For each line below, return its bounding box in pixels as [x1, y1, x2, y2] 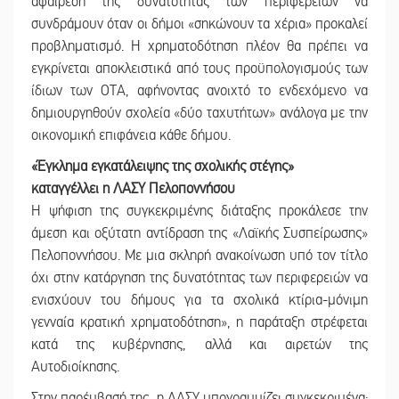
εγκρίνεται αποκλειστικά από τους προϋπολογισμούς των [31, 59, 368, 77]
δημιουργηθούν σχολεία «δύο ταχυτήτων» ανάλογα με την [31, 103, 368, 122]
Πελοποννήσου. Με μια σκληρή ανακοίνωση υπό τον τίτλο [31, 246, 368, 265]
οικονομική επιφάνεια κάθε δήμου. [31, 126, 231, 144]
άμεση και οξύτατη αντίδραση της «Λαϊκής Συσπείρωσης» [31, 224, 368, 242]
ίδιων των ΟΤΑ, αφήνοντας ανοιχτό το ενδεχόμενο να [31, 81, 368, 100]
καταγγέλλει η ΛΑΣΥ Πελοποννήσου [31, 179, 235, 198]
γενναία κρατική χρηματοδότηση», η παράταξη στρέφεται [31, 313, 368, 331]
